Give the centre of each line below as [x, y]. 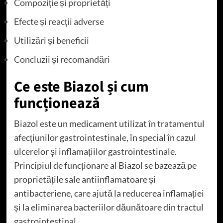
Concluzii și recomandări [62, 59]
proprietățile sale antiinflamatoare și [85, 179]
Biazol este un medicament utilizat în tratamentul [109, 123]
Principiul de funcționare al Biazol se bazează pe [105, 165]
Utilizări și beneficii [51, 40]
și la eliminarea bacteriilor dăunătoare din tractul [109, 207]
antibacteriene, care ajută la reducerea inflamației [109, 193]
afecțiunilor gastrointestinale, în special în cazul [105, 137]
